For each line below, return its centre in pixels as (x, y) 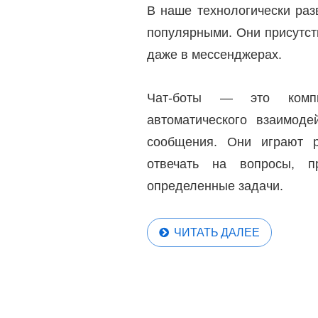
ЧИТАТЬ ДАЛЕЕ (217, 232)
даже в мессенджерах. (214, 55)
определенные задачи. (215, 186)
